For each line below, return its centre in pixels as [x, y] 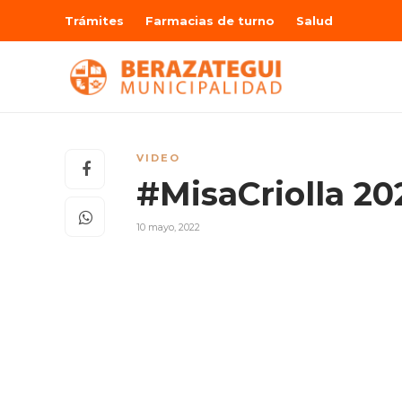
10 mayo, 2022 [168, 227]
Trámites [94, 21]
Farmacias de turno [210, 21]
